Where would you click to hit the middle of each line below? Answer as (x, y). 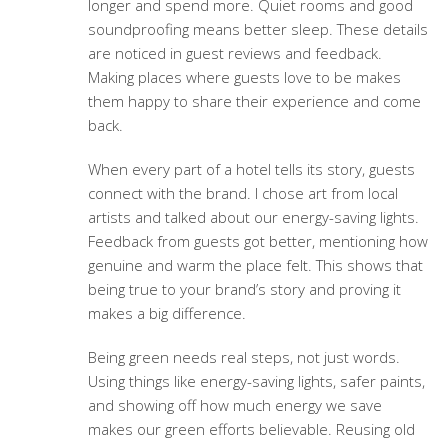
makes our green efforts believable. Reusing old (251, 429)
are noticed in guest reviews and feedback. (234, 53)
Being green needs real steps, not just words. (243, 357)
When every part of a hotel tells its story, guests (251, 169)
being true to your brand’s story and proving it (244, 289)
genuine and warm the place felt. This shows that (255, 265)
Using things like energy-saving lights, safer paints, (256, 381)
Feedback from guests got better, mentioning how (257, 241)
